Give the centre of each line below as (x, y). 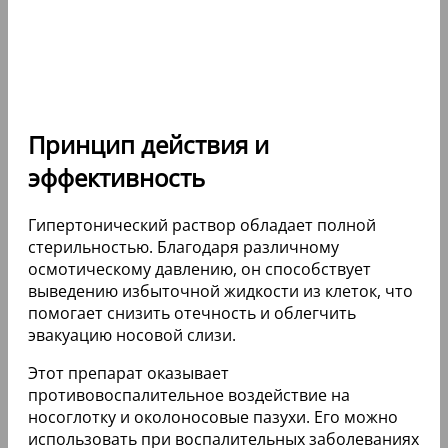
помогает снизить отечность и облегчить (192, 312)
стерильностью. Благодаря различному (183, 246)
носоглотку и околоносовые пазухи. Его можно (213, 416)
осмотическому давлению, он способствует (199, 268)
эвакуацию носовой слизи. (132, 334)
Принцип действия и (148, 145)
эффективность (116, 178)
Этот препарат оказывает (128, 372)
